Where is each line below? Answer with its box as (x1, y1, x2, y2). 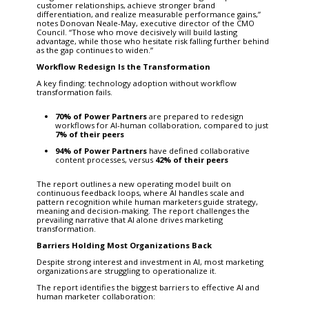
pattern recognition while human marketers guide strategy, (36, 196, 258, 207)
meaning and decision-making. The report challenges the (36, 205, 250, 216)
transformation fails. (36, 86, 112, 97)
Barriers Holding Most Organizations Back (36, 239, 212, 250)
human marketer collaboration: (36, 290, 155, 301)
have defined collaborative (146, 145, 250, 156)
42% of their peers (154, 154, 228, 165)
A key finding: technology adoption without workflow (36, 77, 237, 88)
